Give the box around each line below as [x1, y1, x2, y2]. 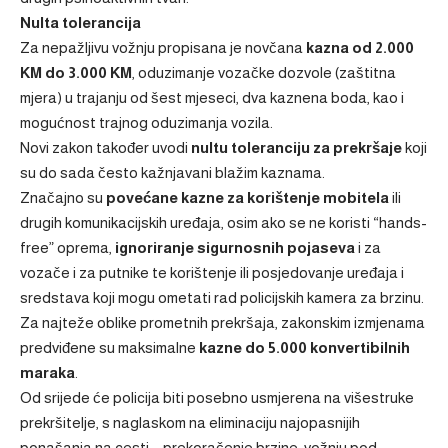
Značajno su [20, 189, 106, 206]
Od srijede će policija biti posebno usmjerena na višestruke [20, 389, 414, 406]
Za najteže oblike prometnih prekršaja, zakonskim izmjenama [20, 314, 425, 331]
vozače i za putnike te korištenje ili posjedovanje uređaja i [20, 264, 404, 281]
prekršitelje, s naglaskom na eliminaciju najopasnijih [20, 414, 360, 431]
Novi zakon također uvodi [20, 139, 191, 156]
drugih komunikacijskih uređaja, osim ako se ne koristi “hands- [20, 214, 427, 231]
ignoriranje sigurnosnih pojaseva [115, 239, 355, 256]
